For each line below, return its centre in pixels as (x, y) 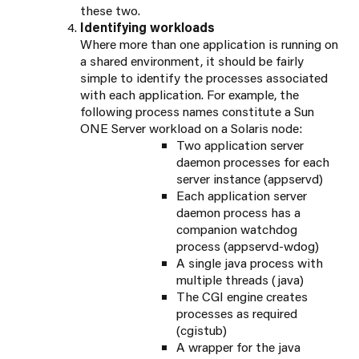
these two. (110, 10)
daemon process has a (238, 212)
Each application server (242, 196)
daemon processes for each (253, 162)
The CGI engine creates (242, 296)
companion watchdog (237, 229)
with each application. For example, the (190, 95)
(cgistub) (202, 330)
